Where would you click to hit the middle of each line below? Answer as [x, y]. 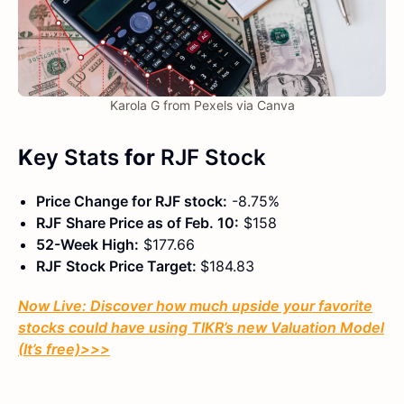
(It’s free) [49, 349]
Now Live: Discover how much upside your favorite [195, 306]
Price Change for [96, 202]
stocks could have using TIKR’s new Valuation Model [201, 328]
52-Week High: [87, 245]
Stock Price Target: [133, 266]
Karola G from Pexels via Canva [202, 106]
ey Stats [76, 158]
